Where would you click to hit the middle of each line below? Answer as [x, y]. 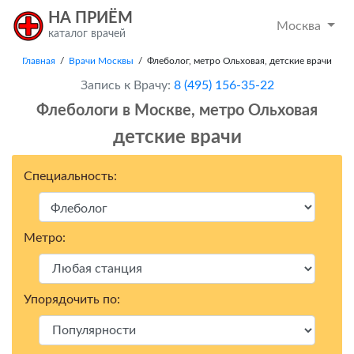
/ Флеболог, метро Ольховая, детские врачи [233, 61]
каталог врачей [87, 34]
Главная [39, 61]
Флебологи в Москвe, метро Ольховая [177, 111]
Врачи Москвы [101, 61]
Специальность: [70, 176]
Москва [301, 26]
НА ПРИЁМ [90, 18]
